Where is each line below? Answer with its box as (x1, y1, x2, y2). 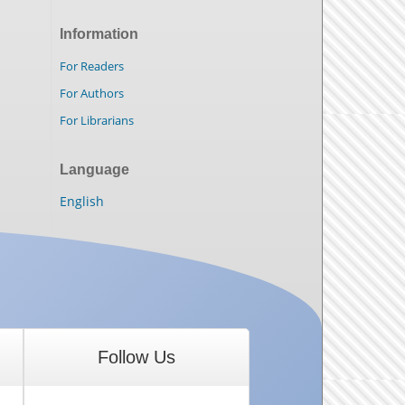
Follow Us (98, 347, 175, 368)
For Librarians (60, 112, 134, 129)
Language (60, 162, 129, 178)
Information (60, 26, 138, 42)
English (60, 193, 104, 211)
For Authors (60, 85, 124, 102)
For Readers (60, 58, 124, 75)
